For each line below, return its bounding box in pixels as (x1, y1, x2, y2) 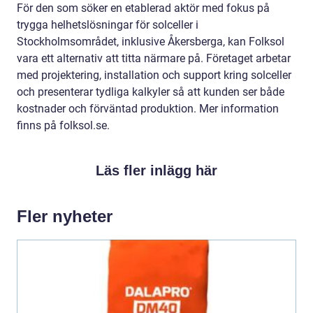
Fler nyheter (17, 206, 112, 226)
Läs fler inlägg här (96, 162, 217, 178)
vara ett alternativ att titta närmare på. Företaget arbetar (17, 51, 291, 65)
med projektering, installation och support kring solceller (17, 68, 291, 82)
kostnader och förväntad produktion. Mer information (17, 101, 279, 115)
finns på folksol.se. (17, 118, 110, 132)
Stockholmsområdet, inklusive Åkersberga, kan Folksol (17, 34, 284, 48)
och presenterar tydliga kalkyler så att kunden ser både (17, 85, 284, 99)
